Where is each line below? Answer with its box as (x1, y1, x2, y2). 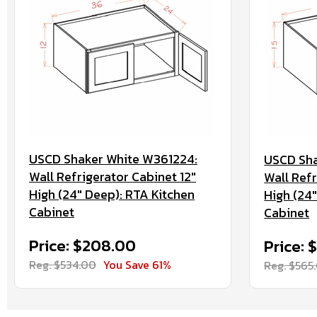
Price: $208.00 (29, 234, 136, 258)
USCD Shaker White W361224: (29, 149, 197, 168)
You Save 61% (103, 256, 171, 273)
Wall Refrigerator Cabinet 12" (29, 167, 196, 186)
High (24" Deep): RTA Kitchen (29, 185, 195, 204)
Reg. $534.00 (29, 256, 96, 273)
